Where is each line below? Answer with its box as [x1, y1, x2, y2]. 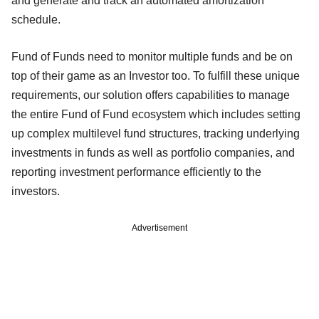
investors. [11, 184, 68, 197]
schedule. [11, 13, 66, 26]
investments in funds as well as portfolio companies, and [11, 146, 295, 159]
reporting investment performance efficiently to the [11, 165, 261, 178]
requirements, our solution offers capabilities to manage [11, 88, 290, 101]
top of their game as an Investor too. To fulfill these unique [11, 69, 300, 82]
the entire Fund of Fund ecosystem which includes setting [11, 108, 300, 120]
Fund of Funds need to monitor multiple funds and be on [11, 50, 293, 63]
